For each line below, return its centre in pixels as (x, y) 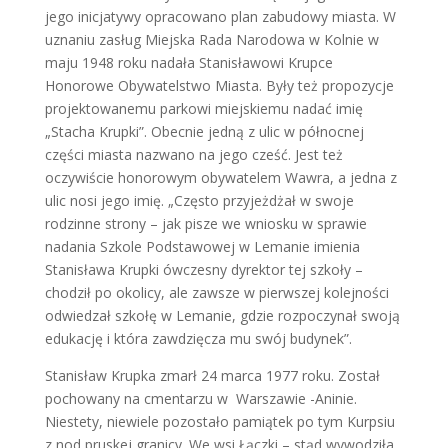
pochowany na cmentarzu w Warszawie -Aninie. (200, 398)
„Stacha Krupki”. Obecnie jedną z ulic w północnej (204, 131)
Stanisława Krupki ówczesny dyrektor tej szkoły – (203, 269)
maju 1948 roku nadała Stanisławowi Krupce (188, 62)
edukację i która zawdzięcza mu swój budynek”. (198, 338)
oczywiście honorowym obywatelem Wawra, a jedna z (220, 177)
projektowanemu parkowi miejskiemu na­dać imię (203, 108)
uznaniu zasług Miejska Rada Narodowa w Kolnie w (211, 39)
